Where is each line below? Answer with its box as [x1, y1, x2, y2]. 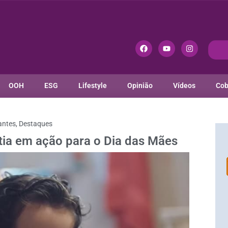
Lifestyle [78, 81, 107, 91]
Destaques [19, 120, 53, 129]
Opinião [127, 81, 153, 91]
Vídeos [173, 81, 195, 91]
